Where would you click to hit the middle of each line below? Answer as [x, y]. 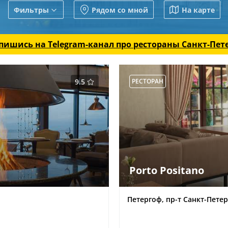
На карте [198, 10]
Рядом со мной [120, 10]
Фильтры [31, 10]
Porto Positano [167, 170]
